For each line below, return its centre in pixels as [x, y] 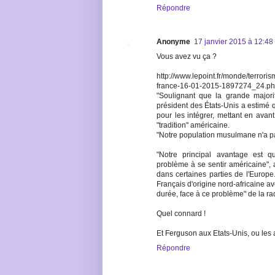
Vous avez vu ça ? [187, 57]
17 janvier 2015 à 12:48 [234, 42]
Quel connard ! [181, 214]
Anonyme [173, 42]
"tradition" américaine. [193, 126]
